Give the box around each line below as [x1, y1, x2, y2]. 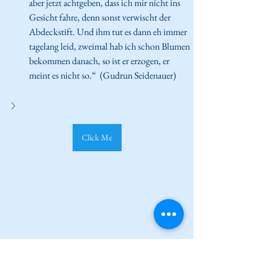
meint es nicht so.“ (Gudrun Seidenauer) [29, 68, 178, 82]
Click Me [82, 131, 112, 143]
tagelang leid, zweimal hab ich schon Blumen [29, 39, 192, 53]
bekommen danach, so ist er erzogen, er [29, 54, 171, 67]
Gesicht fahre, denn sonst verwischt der [29, 10, 172, 24]
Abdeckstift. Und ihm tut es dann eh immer [29, 25, 189, 38]
